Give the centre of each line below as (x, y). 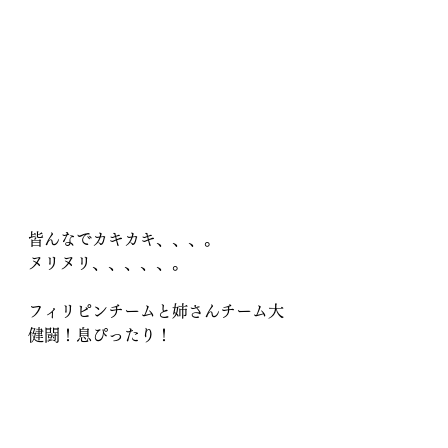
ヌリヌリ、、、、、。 (108, 263)
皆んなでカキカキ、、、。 (124, 239)
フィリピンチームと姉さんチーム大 (156, 311)
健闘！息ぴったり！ (100, 335)
